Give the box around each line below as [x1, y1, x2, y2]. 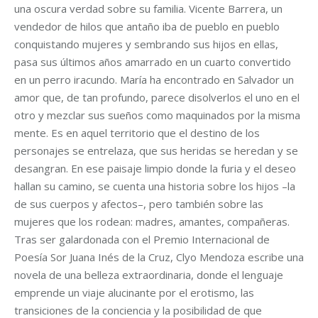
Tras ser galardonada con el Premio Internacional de [14, 232, 270, 246]
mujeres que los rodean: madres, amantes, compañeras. [14, 214, 290, 229]
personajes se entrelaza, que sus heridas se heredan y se [14, 143, 298, 158]
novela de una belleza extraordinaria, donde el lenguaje [14, 268, 283, 282]
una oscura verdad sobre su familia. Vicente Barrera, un [14, 1, 283, 16]
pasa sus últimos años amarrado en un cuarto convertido [14, 55, 291, 69]
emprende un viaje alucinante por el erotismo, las [14, 285, 254, 300]
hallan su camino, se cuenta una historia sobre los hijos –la [14, 179, 295, 193]
